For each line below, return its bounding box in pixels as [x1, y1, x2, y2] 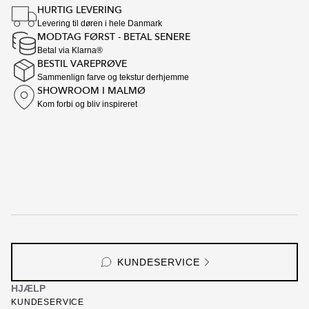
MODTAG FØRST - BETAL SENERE [37, 30, 190, 43]
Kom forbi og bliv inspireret [37, 99, 137, 109]
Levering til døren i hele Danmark [37, 19, 162, 28]
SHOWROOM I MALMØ [37, 84, 146, 97]
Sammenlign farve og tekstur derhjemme [37, 72, 189, 82]
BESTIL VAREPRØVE [37, 57, 127, 70]
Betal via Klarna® [37, 46, 103, 55]
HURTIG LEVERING [37, 3, 122, 17]
